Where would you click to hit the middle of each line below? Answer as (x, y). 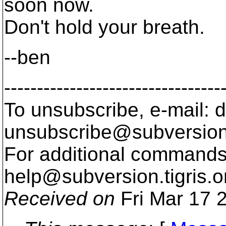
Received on (60, 199)
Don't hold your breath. (104, 27)
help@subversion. (84, 176)
